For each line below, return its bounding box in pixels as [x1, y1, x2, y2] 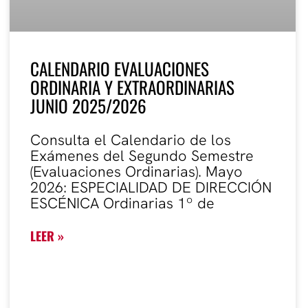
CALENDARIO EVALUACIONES [30, 56, 209, 82]
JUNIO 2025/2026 [30, 93, 146, 119]
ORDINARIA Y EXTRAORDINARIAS [30, 74, 234, 100]
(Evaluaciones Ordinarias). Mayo [30, 162, 243, 182]
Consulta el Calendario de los [30, 130, 231, 151]
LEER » [30, 227, 64, 245]
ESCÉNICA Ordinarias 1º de [30, 193, 214, 214]
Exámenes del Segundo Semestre [30, 146, 254, 166]
